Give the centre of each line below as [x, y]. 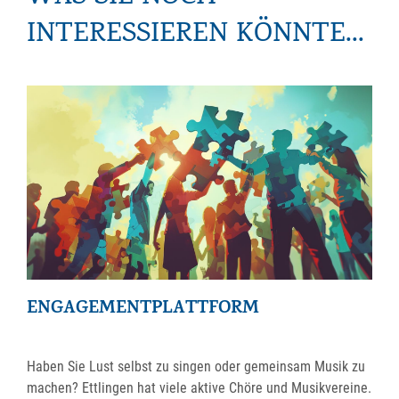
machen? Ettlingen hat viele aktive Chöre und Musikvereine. [199, 387]
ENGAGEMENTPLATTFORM [143, 309]
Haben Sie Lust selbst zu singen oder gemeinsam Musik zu [196, 366]
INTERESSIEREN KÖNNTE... [195, 36]
